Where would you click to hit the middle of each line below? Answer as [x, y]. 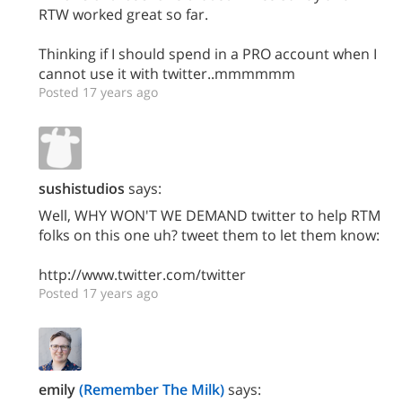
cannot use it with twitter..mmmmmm [167, 74]
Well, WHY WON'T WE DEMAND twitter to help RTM [210, 216]
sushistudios [82, 189]
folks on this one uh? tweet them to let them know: [209, 236]
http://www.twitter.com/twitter [142, 275]
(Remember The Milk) [152, 390]
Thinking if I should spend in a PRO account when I [208, 54]
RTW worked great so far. [123, 15]
